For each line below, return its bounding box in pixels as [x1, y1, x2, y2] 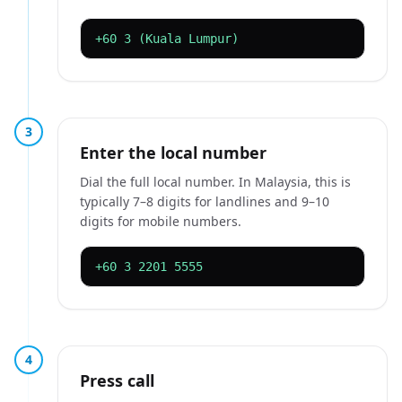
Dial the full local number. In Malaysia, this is [80, 173, 351, 190]
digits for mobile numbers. [80, 213, 241, 230]
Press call [80, 370, 154, 391]
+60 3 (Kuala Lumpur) [95, 31, 239, 46]
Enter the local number [80, 142, 267, 163]
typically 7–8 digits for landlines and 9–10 [80, 193, 329, 210]
